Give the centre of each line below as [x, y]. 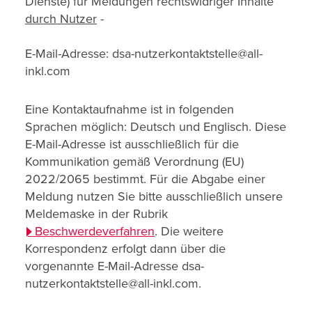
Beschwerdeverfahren [95, 231]
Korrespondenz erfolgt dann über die [125, 249]
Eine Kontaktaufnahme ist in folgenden [130, 109]
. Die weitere [189, 231]
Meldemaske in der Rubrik [96, 214]
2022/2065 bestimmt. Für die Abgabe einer [145, 179]
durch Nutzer [61, 19]
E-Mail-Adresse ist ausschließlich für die [132, 144]
